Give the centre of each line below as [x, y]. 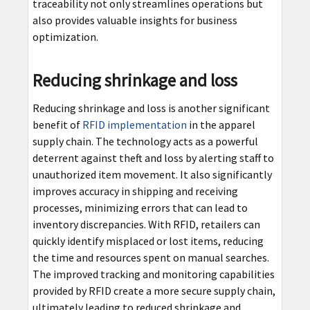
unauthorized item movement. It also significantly [152, 174]
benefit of [57, 124]
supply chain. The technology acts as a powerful [145, 141]
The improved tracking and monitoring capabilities [153, 274]
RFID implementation [134, 124]
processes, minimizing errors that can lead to [140, 207]
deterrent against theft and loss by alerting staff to [153, 157]
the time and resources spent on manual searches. [151, 257]
